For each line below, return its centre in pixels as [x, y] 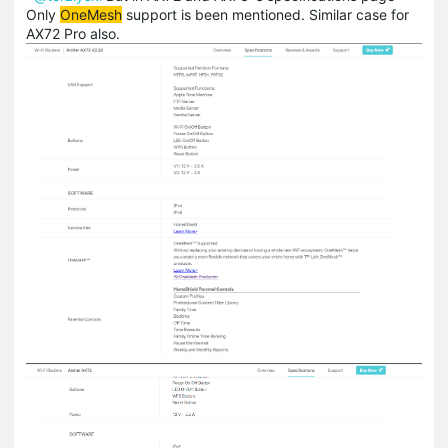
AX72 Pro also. [73, 33]
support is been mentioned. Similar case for [265, 14]
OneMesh [91, 14]
